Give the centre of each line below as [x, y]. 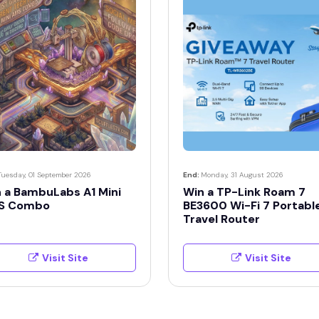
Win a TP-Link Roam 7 [244, 192]
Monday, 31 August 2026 [242, 175]
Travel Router [221, 219]
